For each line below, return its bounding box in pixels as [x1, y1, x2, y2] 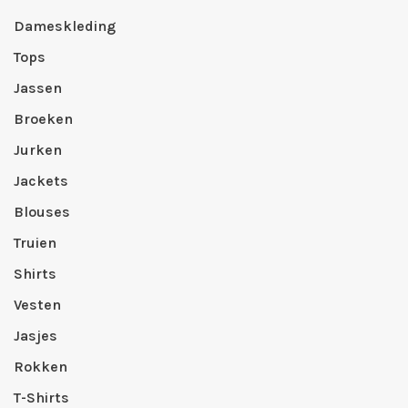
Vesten [14, 296, 61, 313]
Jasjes [14, 327, 57, 344]
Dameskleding [14, 17, 116, 35]
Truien [14, 234, 56, 251]
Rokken [14, 358, 67, 375]
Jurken [14, 141, 62, 158]
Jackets [14, 172, 68, 189]
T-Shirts [14, 389, 69, 406]
